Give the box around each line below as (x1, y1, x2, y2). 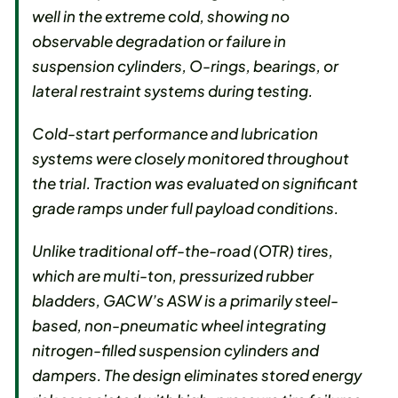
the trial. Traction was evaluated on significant (32, 173, 359, 194)
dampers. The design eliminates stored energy (32, 365, 362, 386)
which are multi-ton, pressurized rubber (32, 266, 314, 286)
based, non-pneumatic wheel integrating (32, 315, 327, 336)
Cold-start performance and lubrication (32, 123, 319, 144)
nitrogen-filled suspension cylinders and (32, 340, 320, 361)
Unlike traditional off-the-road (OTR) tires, (32, 241, 334, 261)
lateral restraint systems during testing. (32, 81, 314, 101)
